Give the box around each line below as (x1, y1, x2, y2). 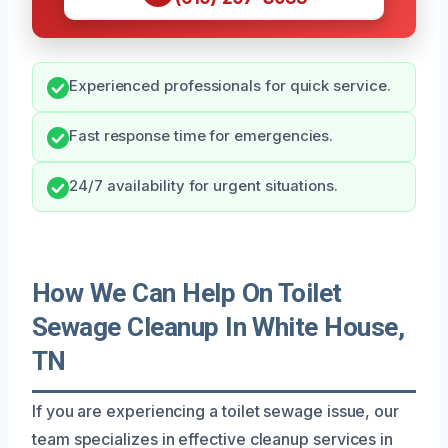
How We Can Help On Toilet (32, 277, 342, 308)
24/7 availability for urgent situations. (69, 176, 338, 195)
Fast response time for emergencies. (69, 126, 334, 145)
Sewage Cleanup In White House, (32, 311, 405, 342)
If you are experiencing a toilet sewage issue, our (32, 400, 400, 421)
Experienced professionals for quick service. (69, 76, 391, 95)
